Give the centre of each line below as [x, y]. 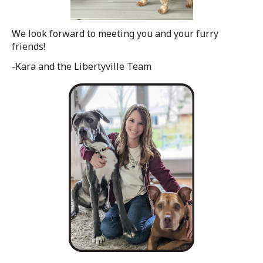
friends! [28, 46]
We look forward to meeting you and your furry [115, 33]
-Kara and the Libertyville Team [82, 66]
